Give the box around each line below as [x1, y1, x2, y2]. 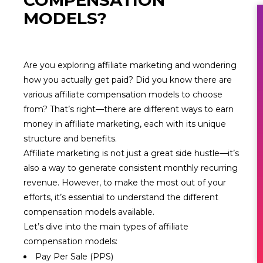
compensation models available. [23, 207, 154, 217]
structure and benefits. [23, 133, 117, 144]
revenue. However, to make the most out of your [23, 177, 226, 188]
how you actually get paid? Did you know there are [23, 75, 232, 85]
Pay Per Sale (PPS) [35, 251, 113, 262]
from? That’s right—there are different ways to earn [23, 104, 234, 114]
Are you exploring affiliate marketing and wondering [23, 60, 237, 70]
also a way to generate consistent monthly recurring [23, 163, 238, 173]
